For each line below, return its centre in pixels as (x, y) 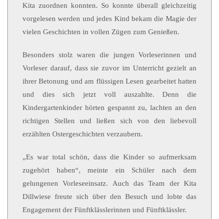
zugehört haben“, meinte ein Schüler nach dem (109, 170)
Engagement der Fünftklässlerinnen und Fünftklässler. (105, 210)
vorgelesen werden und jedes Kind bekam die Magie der (109, 19)
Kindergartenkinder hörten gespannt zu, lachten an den (109, 108)
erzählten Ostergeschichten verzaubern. (83, 134)
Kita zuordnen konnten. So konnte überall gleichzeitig (109, 5)
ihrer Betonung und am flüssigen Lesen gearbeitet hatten (109, 81)
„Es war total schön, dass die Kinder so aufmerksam (109, 157)
